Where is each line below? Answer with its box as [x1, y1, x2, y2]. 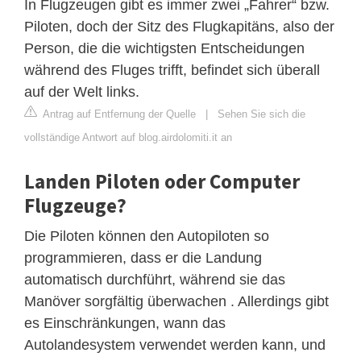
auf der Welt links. [24, 83, 139, 100]
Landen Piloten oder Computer [24, 168, 300, 194]
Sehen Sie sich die [218, 107, 305, 120]
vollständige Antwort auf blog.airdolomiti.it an [24, 131, 232, 143]
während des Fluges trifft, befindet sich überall [24, 61, 320, 78]
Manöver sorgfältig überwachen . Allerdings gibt [24, 293, 329, 309]
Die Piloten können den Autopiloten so [24, 227, 269, 244]
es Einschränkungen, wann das [24, 314, 226, 331]
